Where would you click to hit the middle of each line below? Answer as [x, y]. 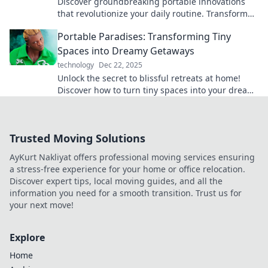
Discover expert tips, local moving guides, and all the [116, 181]
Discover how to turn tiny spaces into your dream [156, 90]
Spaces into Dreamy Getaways [126, 51]
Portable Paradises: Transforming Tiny [144, 36]
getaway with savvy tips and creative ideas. [144, 102]
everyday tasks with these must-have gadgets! [150, 25]
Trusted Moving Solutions [77, 138]
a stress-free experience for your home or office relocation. [127, 169]
